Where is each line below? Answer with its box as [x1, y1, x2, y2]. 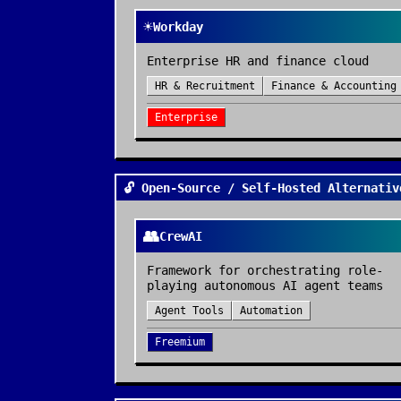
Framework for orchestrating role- [147, 263, 383, 277]
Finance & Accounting [271, 80, 397, 92]
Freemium [155, 336, 205, 348]
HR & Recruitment [155, 80, 255, 92]
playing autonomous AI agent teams [147, 278, 383, 293]
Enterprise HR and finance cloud [147, 54, 369, 68]
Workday [153, 20, 203, 34]
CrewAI [159, 229, 202, 243]
